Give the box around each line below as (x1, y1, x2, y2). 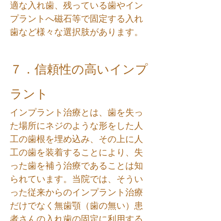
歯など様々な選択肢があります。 (10, 27, 143, 37)
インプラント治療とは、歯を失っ (10, 108, 143, 117)
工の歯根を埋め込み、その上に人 (10, 134, 143, 144)
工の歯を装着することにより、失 (10, 147, 143, 157)
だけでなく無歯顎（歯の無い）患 (10, 201, 143, 211)
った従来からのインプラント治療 (10, 187, 143, 197)
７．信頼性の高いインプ (10, 62, 148, 76)
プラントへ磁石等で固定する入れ (10, 14, 143, 24)
